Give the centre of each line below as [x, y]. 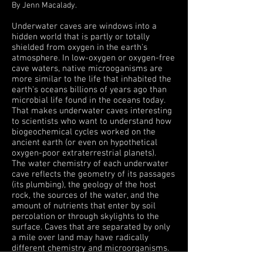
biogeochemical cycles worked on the [84, 132]
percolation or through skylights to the [85, 217]
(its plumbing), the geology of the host [84, 185]
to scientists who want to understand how [92, 122]
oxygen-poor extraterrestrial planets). [84, 153]
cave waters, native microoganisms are [87, 69]
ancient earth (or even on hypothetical [85, 143]
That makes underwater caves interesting [92, 111]
